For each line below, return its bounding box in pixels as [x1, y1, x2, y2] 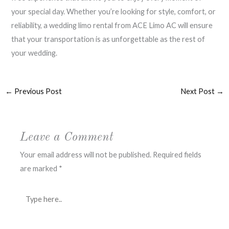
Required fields [153, 150, 202, 159]
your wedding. [11, 49, 58, 58]
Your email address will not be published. [20, 150, 152, 159]
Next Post [180, 87, 217, 96]
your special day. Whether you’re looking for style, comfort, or [11, 7, 216, 16]
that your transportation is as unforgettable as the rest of [11, 35, 205, 44]
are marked [20, 164, 59, 173]
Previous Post [12, 87, 62, 96]
